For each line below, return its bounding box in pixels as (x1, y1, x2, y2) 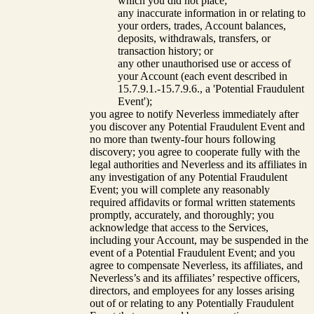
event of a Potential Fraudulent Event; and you (90, 246, 295, 259)
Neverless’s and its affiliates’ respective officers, (90, 271, 300, 284)
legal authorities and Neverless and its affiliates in (90, 158, 307, 170)
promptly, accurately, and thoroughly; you (90, 208, 274, 221)
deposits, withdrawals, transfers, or (118, 32, 271, 44)
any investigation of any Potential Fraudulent (90, 170, 287, 183)
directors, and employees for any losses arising (90, 284, 294, 296)
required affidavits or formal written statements (90, 196, 295, 208)
